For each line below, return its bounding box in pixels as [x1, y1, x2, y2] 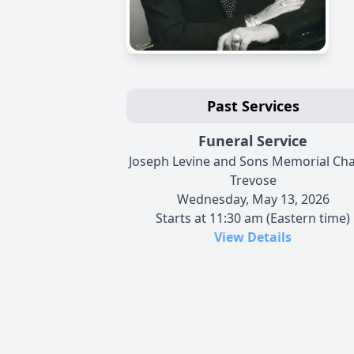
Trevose [229, 171, 277, 189]
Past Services [206, 96, 299, 115]
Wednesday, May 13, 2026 [176, 190, 330, 208]
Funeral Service [198, 131, 307, 150]
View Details [214, 228, 292, 246]
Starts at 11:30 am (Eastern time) [156, 209, 350, 227]
